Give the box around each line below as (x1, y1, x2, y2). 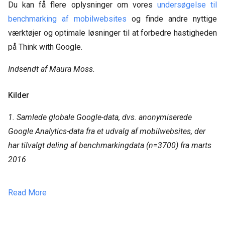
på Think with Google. (8, 42, 82, 52)
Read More (8, 188, 47, 198)
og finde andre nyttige (127, 14, 217, 24)
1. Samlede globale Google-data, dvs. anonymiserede (8, 113, 192, 123)
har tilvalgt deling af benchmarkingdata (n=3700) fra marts (8, 141, 211, 151)
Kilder (8, 90, 29, 100)
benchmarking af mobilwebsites (8, 14, 127, 24)
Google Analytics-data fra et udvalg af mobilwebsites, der (8, 127, 205, 137)
